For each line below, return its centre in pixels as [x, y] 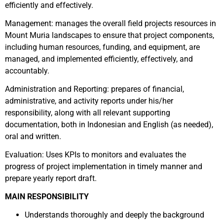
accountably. [27, 71]
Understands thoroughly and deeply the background [114, 215]
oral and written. [33, 136]
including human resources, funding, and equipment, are [102, 47]
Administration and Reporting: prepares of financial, [94, 89]
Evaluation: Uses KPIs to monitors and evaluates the [95, 155]
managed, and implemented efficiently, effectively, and [99, 59]
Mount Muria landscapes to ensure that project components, [110, 35]
